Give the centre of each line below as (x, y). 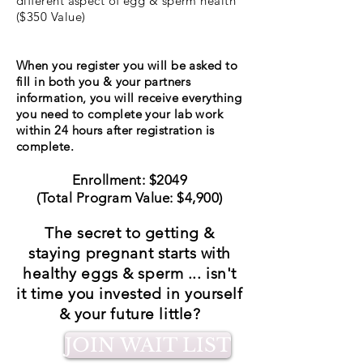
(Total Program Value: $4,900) (130, 198)
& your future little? (130, 314)
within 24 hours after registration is (115, 130)
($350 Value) (51, 17)
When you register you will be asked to (127, 65)
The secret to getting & (130, 233)
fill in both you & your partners (104, 81)
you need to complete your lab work (120, 114)
